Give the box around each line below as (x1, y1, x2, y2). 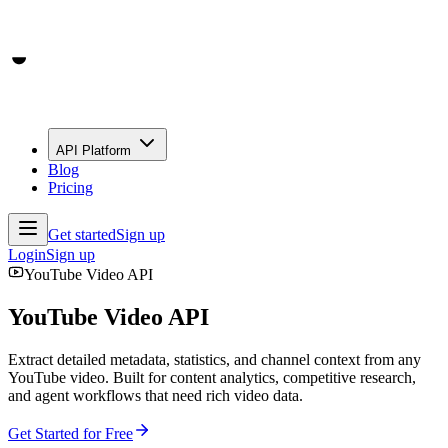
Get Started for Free (8, 424, 133, 442)
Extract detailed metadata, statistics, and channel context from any (8, 350, 421, 368)
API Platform (56, 143, 131, 158)
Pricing (48, 179, 93, 196)
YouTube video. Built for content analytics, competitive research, (8, 368, 416, 386)
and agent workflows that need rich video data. (8, 386, 303, 404)
